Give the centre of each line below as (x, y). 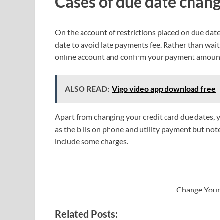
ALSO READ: (87, 88)
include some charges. (92, 141)
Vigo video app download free (164, 88)
